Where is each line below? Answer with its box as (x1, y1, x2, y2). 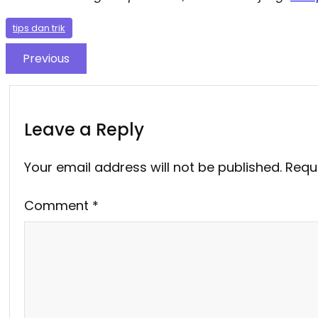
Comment (24, 196, 92, 214)
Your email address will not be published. (24, 158, 282, 176)
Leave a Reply (24, 117, 144, 141)
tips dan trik (13, 21, 65, 35)
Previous (23, 50, 70, 67)
